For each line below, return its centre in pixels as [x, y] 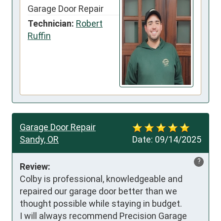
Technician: [51, 24]
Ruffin [39, 36]
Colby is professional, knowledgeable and [101, 179]
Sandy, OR [39, 140]
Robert [89, 24]
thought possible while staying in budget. [101, 204]
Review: [35, 167]
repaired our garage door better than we [98, 191]
